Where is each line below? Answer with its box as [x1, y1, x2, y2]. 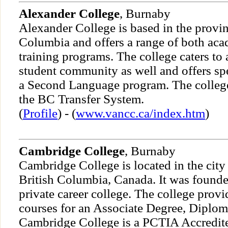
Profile [23, 106, 58, 121]
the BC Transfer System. [19, 92, 144, 106]
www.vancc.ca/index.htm [76, 106, 205, 121]
